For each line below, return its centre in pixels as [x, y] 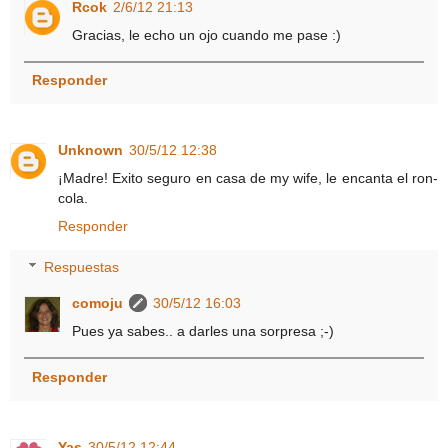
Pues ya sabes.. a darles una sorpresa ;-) [203, 331]
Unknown [90, 149]
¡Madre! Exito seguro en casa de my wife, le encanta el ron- [248, 177]
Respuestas [82, 267]
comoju [98, 303]
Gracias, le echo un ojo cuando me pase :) [207, 34]
